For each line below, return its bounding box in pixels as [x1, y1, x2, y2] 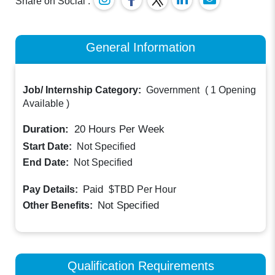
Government [146, 85, 200, 96]
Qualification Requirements [67, 258, 214, 273]
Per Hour [137, 184, 177, 195]
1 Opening [211, 85, 257, 96]
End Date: [23, 157, 72, 168]
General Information [86, 39, 195, 54]
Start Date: [23, 141, 75, 152]
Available [23, 98, 64, 109]
